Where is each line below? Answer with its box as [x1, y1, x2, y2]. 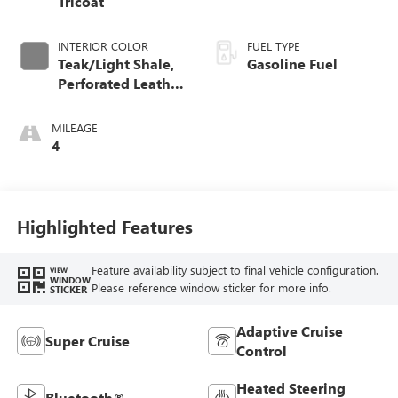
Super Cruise [44, 330, 130, 350]
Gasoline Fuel [247, 53, 338, 73]
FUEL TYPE [247, 37, 300, 53]
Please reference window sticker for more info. [91, 280, 331, 296]
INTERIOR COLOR [57, 37, 148, 53]
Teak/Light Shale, [57, 53, 174, 73]
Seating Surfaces [57, 92, 170, 112]
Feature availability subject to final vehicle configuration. [91, 262, 378, 278]
